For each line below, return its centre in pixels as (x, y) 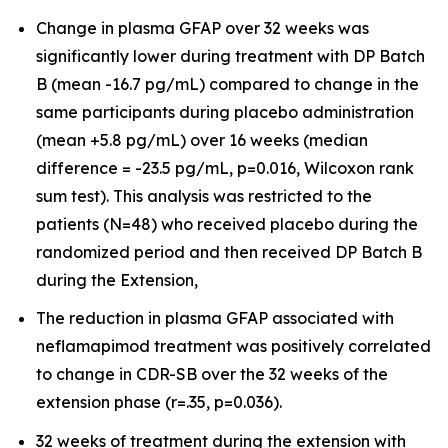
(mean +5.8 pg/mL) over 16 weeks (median (202, 139)
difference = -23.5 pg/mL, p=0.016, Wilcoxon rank (225, 167)
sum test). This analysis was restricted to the (204, 195)
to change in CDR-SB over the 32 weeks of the (212, 374)
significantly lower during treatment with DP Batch (230, 55)
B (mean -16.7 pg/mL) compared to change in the (227, 83)
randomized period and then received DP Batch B (229, 251)
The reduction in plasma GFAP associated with (215, 318)
